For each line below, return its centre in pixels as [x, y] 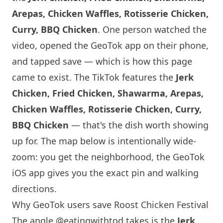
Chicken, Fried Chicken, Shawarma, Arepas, [108, 93]
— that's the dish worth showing [139, 125]
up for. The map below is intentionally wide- [104, 141]
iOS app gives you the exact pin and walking [105, 173]
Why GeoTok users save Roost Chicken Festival [110, 205]
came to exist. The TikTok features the [94, 77]
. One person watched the [152, 29]
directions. [34, 189]
